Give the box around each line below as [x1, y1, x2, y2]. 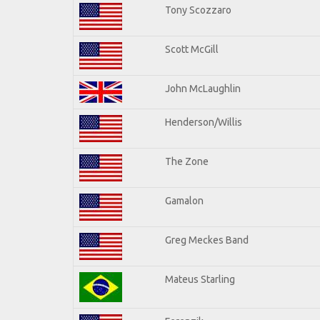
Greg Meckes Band [165, 234, 249, 246]
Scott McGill [165, 43, 219, 55]
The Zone [165, 155, 209, 167]
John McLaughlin [165, 82, 241, 94]
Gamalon [165, 194, 204, 206]
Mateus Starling [165, 273, 235, 285]
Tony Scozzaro [165, 4, 231, 16]
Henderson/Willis [165, 116, 242, 128]
